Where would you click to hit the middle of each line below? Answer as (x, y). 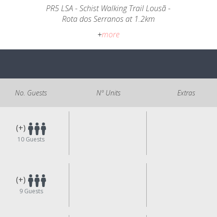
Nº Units (108, 93)
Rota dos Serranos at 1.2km (108, 19)
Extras (186, 93)
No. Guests (31, 93)
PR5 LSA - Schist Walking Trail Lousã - (108, 8)
